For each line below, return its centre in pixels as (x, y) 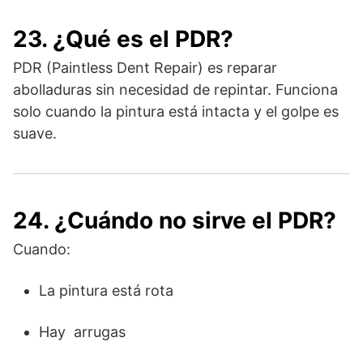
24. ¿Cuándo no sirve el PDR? (175, 220)
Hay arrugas (82, 331)
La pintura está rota (106, 290)
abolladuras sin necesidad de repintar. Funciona (175, 89)
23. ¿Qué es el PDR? (123, 38)
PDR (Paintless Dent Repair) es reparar (145, 67)
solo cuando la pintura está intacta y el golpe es (176, 111)
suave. (35, 133)
